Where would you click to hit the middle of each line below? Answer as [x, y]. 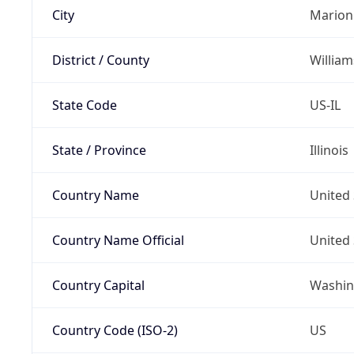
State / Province [99, 150]
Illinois [329, 150]
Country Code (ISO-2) [115, 330]
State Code [84, 105]
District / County [100, 60]
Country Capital [98, 285]
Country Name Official [118, 240]
